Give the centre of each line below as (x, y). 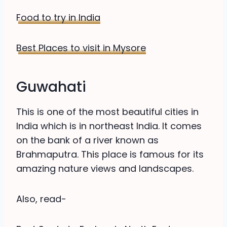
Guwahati (51, 87)
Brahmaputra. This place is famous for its (110, 154)
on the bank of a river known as (87, 140)
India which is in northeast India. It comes (109, 126)
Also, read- (41, 199)
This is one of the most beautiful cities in (107, 111)
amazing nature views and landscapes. (105, 168)
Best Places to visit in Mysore (81, 48)
